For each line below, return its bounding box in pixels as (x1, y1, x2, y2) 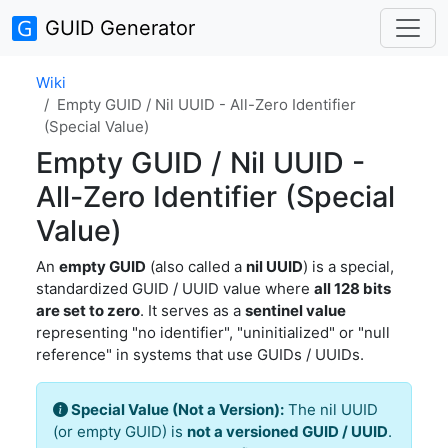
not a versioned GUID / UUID (187, 422, 388, 441)
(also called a (146, 257, 246, 276)
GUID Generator (45, 16, 195, 40)
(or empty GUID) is (53, 422, 187, 441)
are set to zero (36, 301, 140, 320)
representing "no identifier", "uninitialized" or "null (36, 323, 390, 342)
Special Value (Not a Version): (68, 400, 284, 419)
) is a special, (303, 257, 394, 276)
